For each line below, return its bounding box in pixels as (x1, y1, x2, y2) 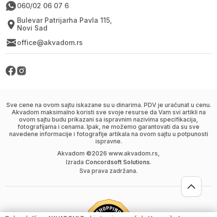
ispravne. (95, 138, 122, 145)
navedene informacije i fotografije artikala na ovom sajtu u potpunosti (9, 130, 208, 138)
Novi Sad (17, 24, 48, 32)
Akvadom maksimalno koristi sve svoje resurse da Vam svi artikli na (11, 108, 206, 116)
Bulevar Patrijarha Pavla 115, (17, 16, 112, 24)
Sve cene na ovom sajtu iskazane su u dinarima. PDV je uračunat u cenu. (6, 101, 211, 108)
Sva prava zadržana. (79, 167, 138, 174)
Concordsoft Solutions (85, 158, 150, 166)
